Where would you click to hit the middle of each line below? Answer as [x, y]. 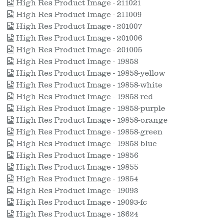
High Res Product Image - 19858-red [84, 97]
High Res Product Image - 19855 [76, 167]
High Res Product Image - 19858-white [88, 85]
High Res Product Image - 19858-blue [86, 144]
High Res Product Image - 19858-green [88, 132]
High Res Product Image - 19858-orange [91, 120]
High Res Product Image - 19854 [76, 179]
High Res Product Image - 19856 [76, 155]
